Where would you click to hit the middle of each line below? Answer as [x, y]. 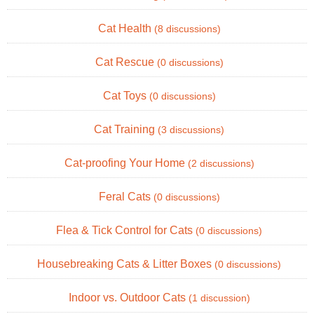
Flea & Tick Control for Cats [126, 230]
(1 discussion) [219, 298]
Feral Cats [126, 196]
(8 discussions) [187, 29]
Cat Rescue [126, 62]
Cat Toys [126, 95]
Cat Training [126, 129]
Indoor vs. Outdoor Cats [128, 297]
